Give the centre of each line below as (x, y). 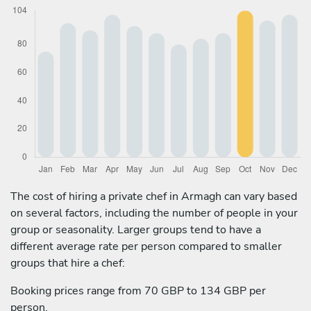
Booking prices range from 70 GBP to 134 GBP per (138, 291)
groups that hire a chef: (68, 263)
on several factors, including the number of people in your (154, 213)
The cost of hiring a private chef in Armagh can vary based (154, 196)
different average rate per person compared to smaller (146, 246)
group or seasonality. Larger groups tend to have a (136, 229)
